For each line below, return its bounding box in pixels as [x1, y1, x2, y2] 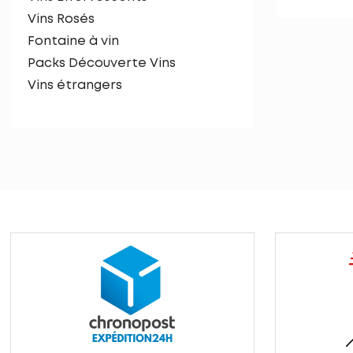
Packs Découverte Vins [28, 58, 176, 69]
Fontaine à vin [28, 35, 119, 47]
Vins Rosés [28, 13, 95, 25]
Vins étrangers [28, 80, 122, 91]
